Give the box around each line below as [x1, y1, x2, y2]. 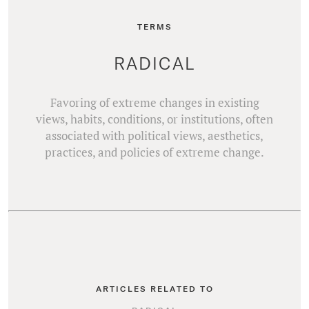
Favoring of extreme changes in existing [50, 94, 259, 110]
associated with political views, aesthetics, [46, 128, 263, 143]
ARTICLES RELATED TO [95, 283, 214, 293]
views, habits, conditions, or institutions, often [36, 111, 273, 127]
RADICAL [113, 52, 196, 73]
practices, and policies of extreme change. [45, 144, 264, 160]
